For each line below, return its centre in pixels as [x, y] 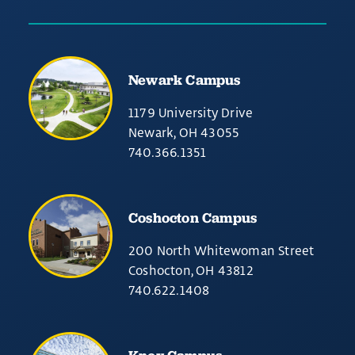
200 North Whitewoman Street [221, 250]
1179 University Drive [191, 113]
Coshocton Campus [193, 218]
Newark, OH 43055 [184, 132]
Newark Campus [185, 80]
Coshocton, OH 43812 [191, 270]
